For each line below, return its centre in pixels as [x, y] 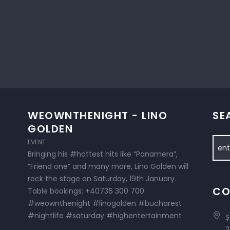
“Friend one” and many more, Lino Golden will [108, 166]
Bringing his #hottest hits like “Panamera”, [103, 154]
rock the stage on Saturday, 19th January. [102, 179]
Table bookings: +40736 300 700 [86, 191]
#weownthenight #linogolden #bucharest [105, 203]
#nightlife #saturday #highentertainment [105, 216]
